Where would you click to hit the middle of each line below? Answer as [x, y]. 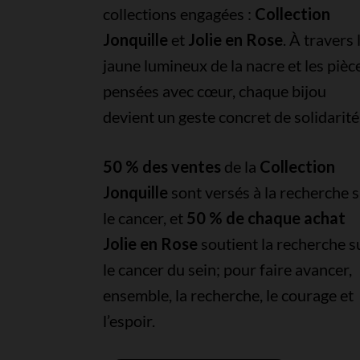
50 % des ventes [162, 167]
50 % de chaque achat [266, 218]
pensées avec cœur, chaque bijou [214, 91]
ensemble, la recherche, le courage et [228, 295]
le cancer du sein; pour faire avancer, [227, 270]
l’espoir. [129, 321]
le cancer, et [144, 218]
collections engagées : [178, 14]
